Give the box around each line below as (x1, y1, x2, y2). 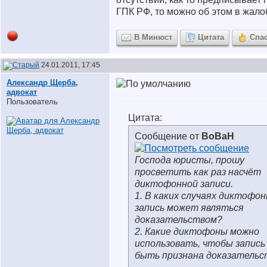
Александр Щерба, (7, 78, 78, 87)
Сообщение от (135, 131, 201, 141)
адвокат (7, 88, 37, 97)
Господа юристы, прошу (135, 155, 244, 165)
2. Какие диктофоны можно (135, 226, 259, 237)
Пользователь (7, 97, 58, 106)
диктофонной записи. (135, 179, 233, 189)
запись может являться (135, 203, 244, 213)
